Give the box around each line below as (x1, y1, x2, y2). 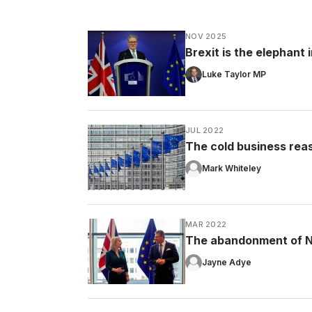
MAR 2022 (185, 219, 227, 229)
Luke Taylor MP (202, 68, 266, 79)
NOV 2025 (185, 31, 227, 41)
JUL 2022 (185, 125, 224, 135)
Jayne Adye (202, 256, 251, 267)
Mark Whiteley (202, 162, 261, 173)
